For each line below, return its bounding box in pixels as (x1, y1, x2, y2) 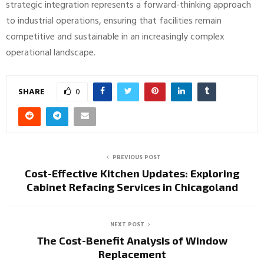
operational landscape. (6, 45, 95, 61)
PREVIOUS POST (113, 153, 161, 163)
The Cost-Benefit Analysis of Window (37, 234, 227, 247)
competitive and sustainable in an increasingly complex (6, 29, 225, 45)
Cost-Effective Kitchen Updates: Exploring (25, 167, 239, 180)
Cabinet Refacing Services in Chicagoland (26, 180, 238, 194)
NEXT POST (110, 220, 144, 230)
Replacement (98, 247, 166, 261)
